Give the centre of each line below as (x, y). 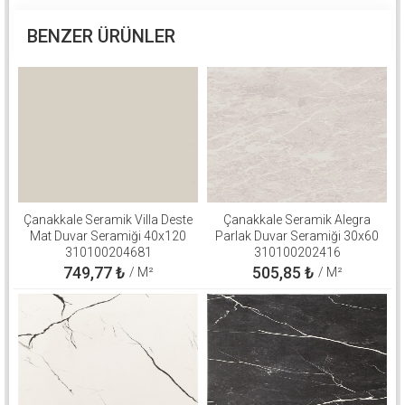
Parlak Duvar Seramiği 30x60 (297, 235)
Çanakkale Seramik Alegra (297, 219)
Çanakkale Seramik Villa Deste (108, 219)
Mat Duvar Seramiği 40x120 (108, 235)
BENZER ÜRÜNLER (101, 36)
